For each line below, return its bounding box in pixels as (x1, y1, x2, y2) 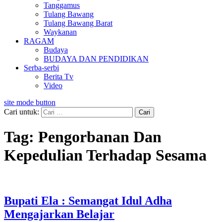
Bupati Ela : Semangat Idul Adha (4, 194, 172, 207)
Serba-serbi (24, 63, 59, 72)
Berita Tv (44, 72, 73, 81)
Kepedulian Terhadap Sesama (4, 146, 207, 165)
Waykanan (44, 28, 77, 36)
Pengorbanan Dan (38, 128, 162, 146)
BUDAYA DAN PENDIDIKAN (44, 55, 149, 63)
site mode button (4, 98, 55, 107)
